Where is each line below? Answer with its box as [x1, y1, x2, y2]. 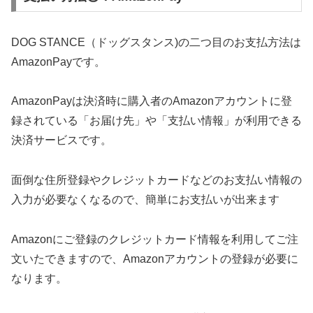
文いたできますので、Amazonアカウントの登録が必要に [11, 252, 298, 265]
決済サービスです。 [11, 134, 112, 147]
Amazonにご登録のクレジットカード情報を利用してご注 [11, 233, 298, 245]
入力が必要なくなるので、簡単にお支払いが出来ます [11, 194, 279, 206]
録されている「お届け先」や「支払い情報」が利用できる [11, 115, 302, 127]
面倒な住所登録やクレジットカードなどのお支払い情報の [11, 174, 302, 187]
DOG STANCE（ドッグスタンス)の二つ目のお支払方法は [11, 36, 301, 48]
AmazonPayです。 [11, 55, 105, 68]
